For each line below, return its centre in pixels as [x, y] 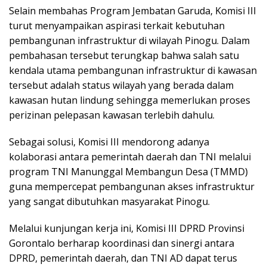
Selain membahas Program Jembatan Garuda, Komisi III [133, 10]
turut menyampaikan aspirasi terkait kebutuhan [117, 25]
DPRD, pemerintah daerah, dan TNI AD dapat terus [123, 258]
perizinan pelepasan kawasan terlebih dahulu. [112, 115]
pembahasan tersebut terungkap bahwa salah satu [124, 55]
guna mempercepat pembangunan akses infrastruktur [132, 186]
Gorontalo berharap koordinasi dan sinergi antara [122, 243]
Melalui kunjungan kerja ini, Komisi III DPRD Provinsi [127, 228]
